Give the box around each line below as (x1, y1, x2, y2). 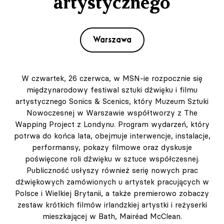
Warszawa (92, 35, 131, 45)
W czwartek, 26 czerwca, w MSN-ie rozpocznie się (21, 73, 202, 83)
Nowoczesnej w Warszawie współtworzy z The (26, 108, 197, 118)
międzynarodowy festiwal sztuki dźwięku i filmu (26, 85, 197, 95)
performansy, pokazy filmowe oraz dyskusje (32, 142, 192, 152)
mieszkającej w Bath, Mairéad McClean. (42, 211, 182, 221)
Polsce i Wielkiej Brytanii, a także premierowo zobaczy (15, 188, 209, 198)
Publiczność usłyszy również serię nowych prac (26, 165, 198, 175)
